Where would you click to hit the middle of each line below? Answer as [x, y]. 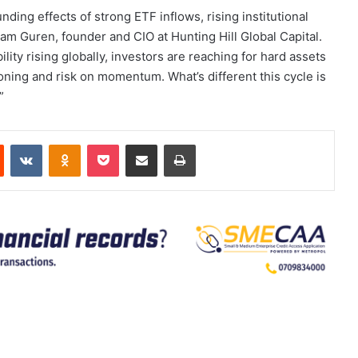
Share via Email [169, 144]
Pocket [135, 144]
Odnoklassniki [114, 144]
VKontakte [67, 144]
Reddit [19, 144]
